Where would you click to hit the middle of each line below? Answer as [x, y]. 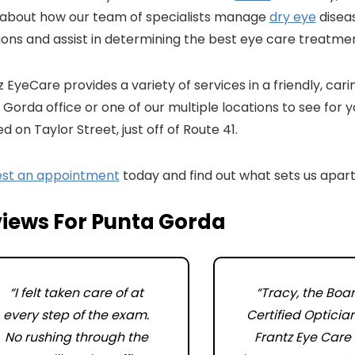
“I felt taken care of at [76, 293]
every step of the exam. [76, 315]
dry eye [292, 17]
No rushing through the [76, 337]
